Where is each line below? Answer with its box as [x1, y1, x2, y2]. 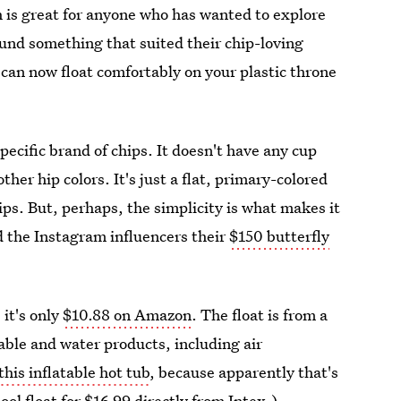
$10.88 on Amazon [63, 304, 192, 325]
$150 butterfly [229, 226, 330, 246]
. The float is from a [192, 304, 328, 325]
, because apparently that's [149, 362, 339, 382]
